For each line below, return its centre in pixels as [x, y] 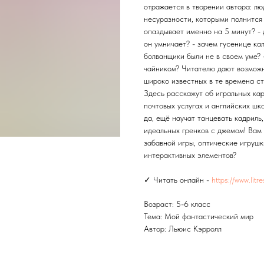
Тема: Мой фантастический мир [199, 216]
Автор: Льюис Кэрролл [183, 229]
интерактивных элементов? [190, 155]
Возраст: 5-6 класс [177, 204]
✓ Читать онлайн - [178, 180]
